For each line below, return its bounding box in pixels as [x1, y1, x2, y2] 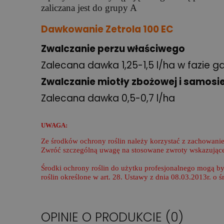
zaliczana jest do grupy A [41, 2, 137, 13]
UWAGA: [41, 121, 67, 129]
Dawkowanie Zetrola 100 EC [41, 22, 173, 36]
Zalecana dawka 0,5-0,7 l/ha [41, 91, 175, 105]
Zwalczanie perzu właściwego [41, 42, 185, 56]
